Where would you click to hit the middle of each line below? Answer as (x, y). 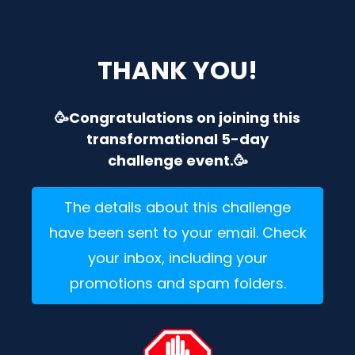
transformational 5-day (177, 139)
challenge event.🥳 (177, 160)
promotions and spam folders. (177, 283)
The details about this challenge (177, 207)
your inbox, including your (177, 258)
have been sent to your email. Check (177, 233)
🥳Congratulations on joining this (177, 118)
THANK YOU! (177, 70)
